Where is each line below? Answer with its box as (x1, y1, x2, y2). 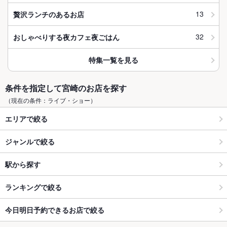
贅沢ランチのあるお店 (13, 9, 84, 19)
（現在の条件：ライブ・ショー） (5, 96, 96, 105)
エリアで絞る (5, 113, 48, 124)
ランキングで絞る (5, 181, 62, 192)
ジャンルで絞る (5, 136, 55, 146)
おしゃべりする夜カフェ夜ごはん (13, 31, 120, 42)
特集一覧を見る (89, 54, 138, 65)
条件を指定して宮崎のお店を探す (5, 82, 127, 94)
